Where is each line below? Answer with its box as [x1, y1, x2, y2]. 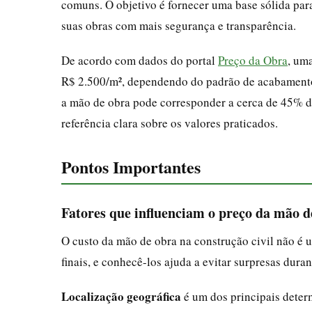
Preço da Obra [218, 52, 288, 68]
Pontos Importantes [61, 154, 201, 179]
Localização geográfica [61, 287, 181, 305]
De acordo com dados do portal [61, 52, 218, 68]
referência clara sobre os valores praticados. [61, 114, 278, 131]
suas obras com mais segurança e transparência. [61, 17, 296, 33]
